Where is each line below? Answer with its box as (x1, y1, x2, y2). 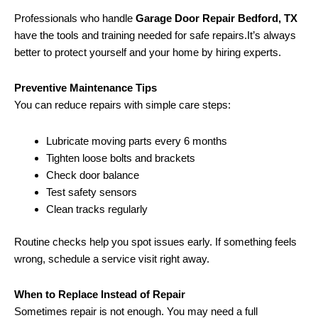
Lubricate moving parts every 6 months (46, 134, 227, 147)
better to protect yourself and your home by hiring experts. (14, 46, 281, 59)
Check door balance (46, 168, 139, 181)
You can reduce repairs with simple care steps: (14, 99, 231, 111)
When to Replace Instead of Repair (14, 288, 185, 301)
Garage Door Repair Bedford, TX (136, 12, 297, 25)
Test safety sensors (46, 185, 137, 198)
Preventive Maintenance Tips (14, 82, 157, 94)
